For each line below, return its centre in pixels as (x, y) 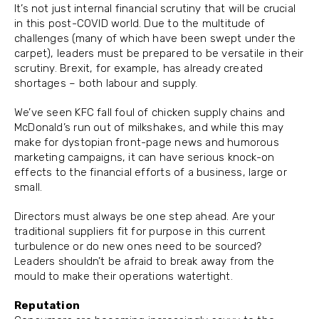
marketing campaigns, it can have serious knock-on (145, 158)
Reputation (47, 306)
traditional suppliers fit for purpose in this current (140, 232)
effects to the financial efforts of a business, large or (151, 173)
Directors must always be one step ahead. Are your (145, 217)
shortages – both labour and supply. (106, 84)
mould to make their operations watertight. (124, 277)
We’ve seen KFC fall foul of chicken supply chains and (150, 113)
